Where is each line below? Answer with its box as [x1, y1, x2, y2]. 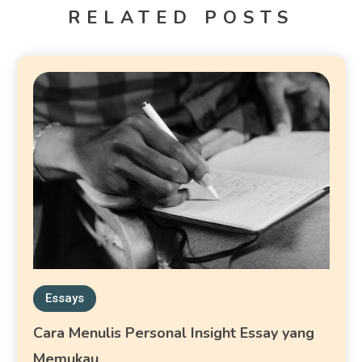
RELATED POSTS [68, 6, 294, 31]
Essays [45, 291, 85, 306]
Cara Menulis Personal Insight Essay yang [33, 323, 315, 343]
